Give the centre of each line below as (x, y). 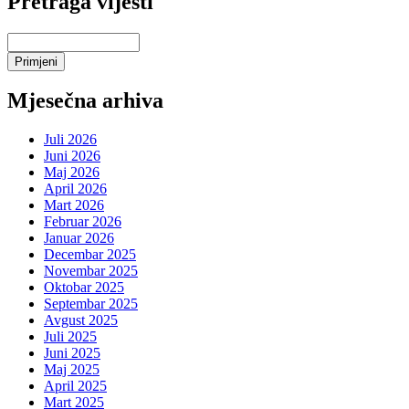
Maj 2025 (72, 370)
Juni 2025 (72, 353)
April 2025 (75, 386)
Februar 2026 (83, 222)
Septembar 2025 (91, 304)
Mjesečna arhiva (85, 101)
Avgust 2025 (81, 320)
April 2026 (75, 189)
